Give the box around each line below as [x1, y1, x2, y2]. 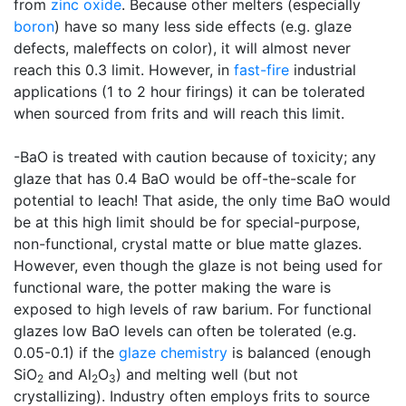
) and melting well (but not [116, 365, 298, 383]
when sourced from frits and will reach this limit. [14, 104, 344, 122]
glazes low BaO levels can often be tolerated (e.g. [14, 322, 356, 340]
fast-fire [234, 61, 289, 79]
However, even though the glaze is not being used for [14, 256, 382, 275]
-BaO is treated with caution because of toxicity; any [14, 148, 376, 166]
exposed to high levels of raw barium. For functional [14, 300, 372, 318]
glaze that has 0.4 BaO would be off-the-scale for [14, 169, 356, 188]
